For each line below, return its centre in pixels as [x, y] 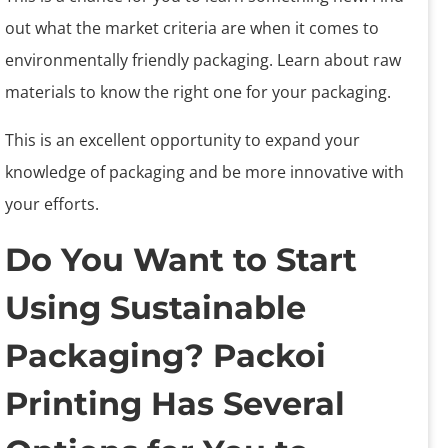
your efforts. [52, 203]
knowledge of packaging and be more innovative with [204, 171]
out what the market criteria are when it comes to [192, 27]
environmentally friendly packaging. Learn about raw [203, 59]
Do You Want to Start [181, 259]
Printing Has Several [175, 403]
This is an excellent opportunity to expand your [182, 139]
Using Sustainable [155, 307]
